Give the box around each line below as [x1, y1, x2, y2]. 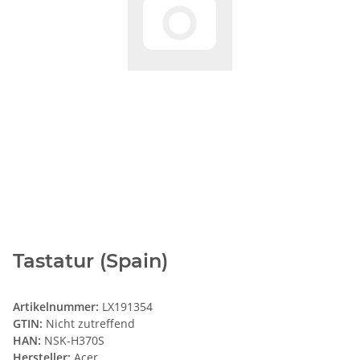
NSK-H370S [44, 333, 104, 349]
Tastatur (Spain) [13, 249, 168, 273]
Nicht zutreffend [46, 316, 135, 332]
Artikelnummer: [13, 299, 102, 315]
